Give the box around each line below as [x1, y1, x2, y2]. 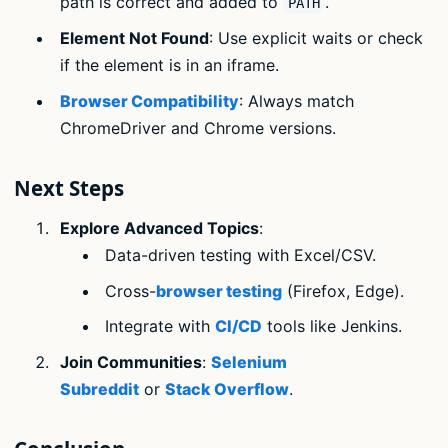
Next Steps [14, 173, 124, 202]
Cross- [105, 280, 157, 301]
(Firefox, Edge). [282, 280, 405, 301]
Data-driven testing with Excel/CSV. [105, 244, 377, 265]
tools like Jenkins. [262, 316, 403, 337]
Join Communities [59, 352, 202, 373]
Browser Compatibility [59, 90, 239, 111]
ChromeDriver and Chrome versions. [59, 117, 336, 138]
